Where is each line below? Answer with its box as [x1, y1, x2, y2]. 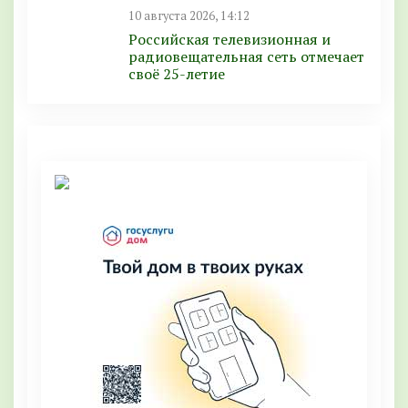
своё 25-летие [128, 63, 225, 84]
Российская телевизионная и [128, 28, 331, 49]
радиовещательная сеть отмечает [128, 46, 364, 66]
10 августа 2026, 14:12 [128, 7, 250, 24]
